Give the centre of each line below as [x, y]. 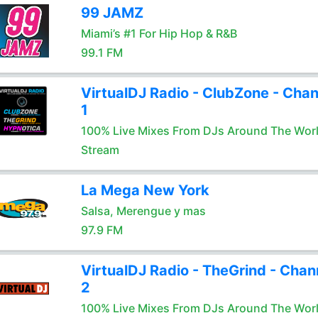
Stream [100, 150]
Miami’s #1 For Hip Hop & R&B [159, 33]
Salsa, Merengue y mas [143, 211]
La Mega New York [145, 190]
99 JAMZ [112, 13]
